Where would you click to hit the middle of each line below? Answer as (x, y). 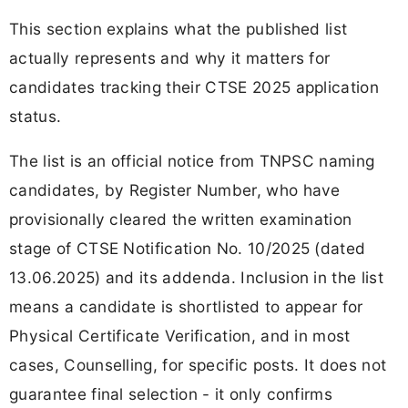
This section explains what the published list (178, 28)
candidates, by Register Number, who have (175, 189)
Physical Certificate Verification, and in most (180, 335)
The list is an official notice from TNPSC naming (192, 160)
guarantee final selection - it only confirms (171, 393)
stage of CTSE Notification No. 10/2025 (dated (188, 248)
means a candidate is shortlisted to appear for (186, 306)
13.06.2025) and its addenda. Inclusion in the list (197, 277)
